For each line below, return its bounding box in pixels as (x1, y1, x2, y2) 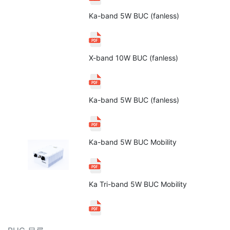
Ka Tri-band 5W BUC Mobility (89, 180, 187, 188)
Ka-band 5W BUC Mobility (89, 138, 177, 146)
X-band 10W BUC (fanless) (89, 53, 178, 62)
